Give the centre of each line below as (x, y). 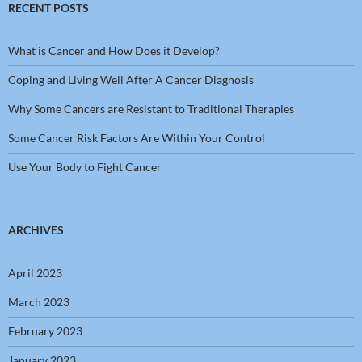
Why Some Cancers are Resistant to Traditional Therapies (151, 109)
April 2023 (35, 273)
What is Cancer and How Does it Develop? (114, 51)
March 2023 (39, 302)
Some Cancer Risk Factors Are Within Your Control (137, 138)
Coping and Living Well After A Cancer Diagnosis (131, 80)
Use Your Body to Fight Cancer (85, 167)
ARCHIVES (36, 230)
